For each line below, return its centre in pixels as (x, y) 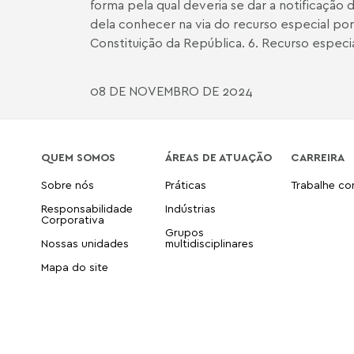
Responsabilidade (87, 208)
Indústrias (191, 208)
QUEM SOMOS (78, 157)
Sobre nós (68, 185)
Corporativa (73, 219)
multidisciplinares (210, 243)
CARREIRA (318, 157)
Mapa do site (75, 267)
